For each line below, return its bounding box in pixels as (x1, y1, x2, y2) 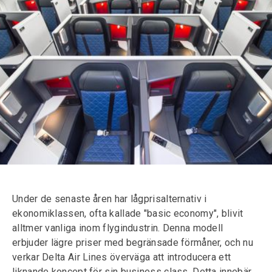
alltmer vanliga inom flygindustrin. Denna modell (12, 222, 223, 234)
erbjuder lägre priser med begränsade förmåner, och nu (12, 237, 253, 248)
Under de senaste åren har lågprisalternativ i (12, 193, 207, 205)
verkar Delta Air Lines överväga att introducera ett (12, 251, 231, 263)
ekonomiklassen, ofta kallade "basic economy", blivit (12, 208, 243, 219)
